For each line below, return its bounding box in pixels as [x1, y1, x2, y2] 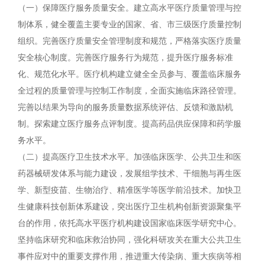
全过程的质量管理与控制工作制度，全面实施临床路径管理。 [18, 86, 241, 95]
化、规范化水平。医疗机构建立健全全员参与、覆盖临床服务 [18, 70, 241, 79]
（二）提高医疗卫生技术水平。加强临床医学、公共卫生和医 [18, 153, 241, 161]
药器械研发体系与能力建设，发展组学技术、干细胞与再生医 [18, 169, 241, 178]
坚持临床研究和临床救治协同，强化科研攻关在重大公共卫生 [18, 235, 241, 244]
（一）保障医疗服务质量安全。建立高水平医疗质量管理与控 [18, 4, 241, 12]
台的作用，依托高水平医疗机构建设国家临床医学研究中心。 [18, 219, 241, 228]
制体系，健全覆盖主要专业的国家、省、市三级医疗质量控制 [18, 20, 241, 29]
